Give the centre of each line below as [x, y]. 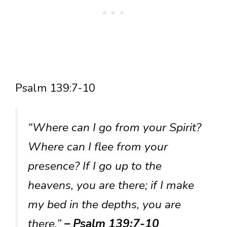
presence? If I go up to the [95, 166]
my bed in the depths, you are [104, 204]
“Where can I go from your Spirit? [115, 127]
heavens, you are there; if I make [111, 185]
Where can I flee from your [98, 146]
